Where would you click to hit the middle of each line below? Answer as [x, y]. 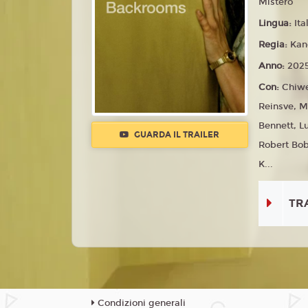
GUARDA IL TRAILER [176, 134]
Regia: [275, 45]
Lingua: [277, 23]
